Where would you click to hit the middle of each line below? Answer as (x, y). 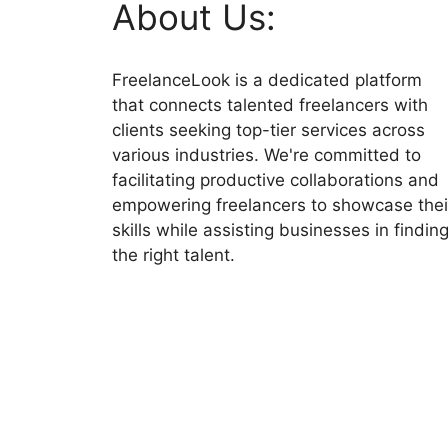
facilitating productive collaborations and (275, 180)
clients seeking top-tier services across (268, 130)
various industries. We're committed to (266, 155)
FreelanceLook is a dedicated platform (267, 80)
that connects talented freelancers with (270, 105)
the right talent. (173, 255)
